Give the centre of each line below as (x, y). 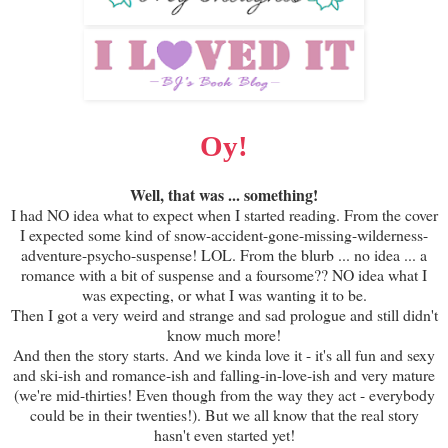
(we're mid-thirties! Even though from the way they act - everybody (224, 394)
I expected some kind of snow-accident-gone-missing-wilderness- (224, 234)
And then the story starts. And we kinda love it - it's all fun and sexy (224, 354)
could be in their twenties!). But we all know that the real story (224, 414)
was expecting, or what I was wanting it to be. (224, 294)
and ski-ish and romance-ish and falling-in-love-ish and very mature (224, 374)
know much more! (224, 334)
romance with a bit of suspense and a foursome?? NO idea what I (224, 274)
